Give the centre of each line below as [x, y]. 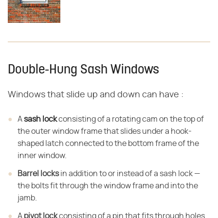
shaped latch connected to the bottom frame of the [108, 143]
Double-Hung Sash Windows [83, 70]
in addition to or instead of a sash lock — [129, 173]
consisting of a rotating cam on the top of [130, 119]
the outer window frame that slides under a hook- [105, 131]
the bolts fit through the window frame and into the [108, 186]
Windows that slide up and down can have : [96, 95]
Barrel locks [38, 173]
